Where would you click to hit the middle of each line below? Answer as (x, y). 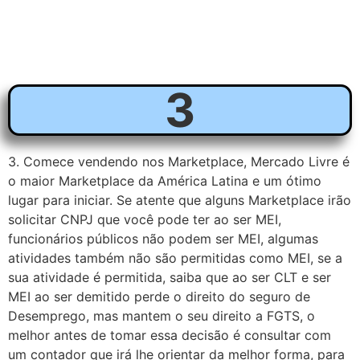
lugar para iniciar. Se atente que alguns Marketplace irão (180, 200)
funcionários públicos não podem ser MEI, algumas (163, 238)
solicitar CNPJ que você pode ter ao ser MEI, (145, 219)
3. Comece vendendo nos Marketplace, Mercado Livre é (179, 161)
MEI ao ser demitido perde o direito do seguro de (159, 296)
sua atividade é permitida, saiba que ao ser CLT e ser (170, 277)
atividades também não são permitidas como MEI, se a (175, 258)
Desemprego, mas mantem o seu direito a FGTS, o (162, 315)
